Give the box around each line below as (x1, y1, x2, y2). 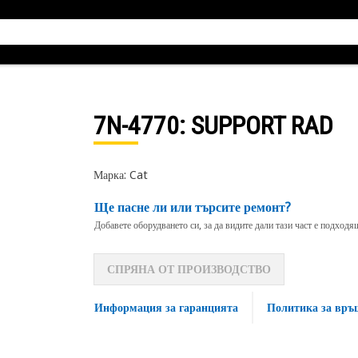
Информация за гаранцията (93, 300, 238, 315)
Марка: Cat (93, 167, 148, 182)
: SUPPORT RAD (178, 110, 333, 141)
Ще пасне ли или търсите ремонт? (93, 198, 291, 216)
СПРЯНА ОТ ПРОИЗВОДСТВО (106, 261, 271, 276)
